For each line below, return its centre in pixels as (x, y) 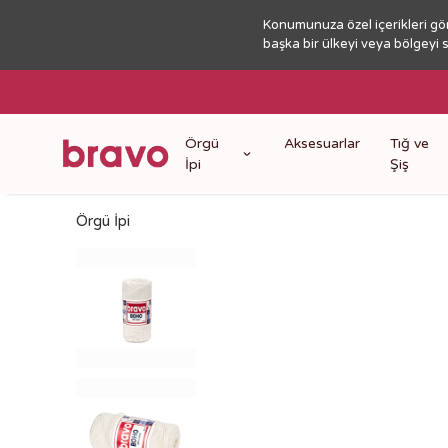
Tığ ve (409, 143)
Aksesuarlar (321, 143)
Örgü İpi (103, 221)
